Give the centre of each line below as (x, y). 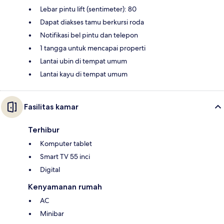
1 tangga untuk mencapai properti (93, 48)
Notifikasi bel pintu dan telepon (89, 35)
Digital (50, 170)
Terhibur (44, 130)
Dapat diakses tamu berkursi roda (92, 22)
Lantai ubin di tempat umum (83, 61)
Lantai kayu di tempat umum (84, 74)
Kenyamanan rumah (65, 187)
